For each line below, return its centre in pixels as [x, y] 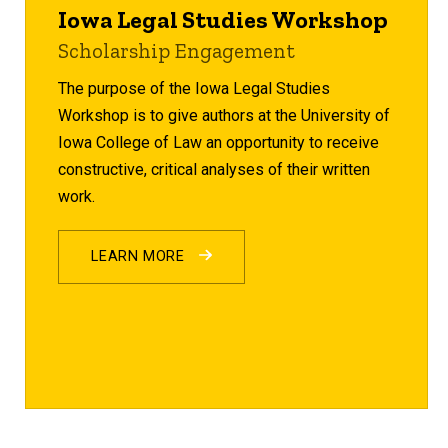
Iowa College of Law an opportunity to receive [219, 142]
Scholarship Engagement [177, 50]
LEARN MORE [140, 256]
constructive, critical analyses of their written [214, 169]
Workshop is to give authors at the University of [224, 115]
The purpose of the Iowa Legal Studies [194, 88]
